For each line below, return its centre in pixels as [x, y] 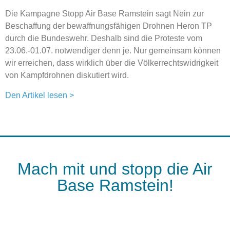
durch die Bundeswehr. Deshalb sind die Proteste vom [104, 39]
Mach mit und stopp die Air [115, 169]
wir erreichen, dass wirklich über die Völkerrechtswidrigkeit [112, 63]
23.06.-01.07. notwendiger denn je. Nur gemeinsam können [113, 51]
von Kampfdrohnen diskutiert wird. [67, 75]
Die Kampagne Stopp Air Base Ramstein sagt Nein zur [104, 14]
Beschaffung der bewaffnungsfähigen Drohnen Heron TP [109, 26]
